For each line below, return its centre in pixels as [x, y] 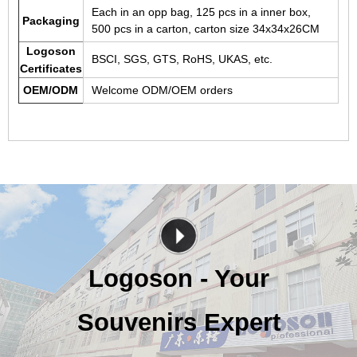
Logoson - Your [178, 279]
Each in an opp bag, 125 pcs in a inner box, [201, 12]
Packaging [51, 20]
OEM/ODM [51, 90]
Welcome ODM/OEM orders [162, 90]
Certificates [51, 68]
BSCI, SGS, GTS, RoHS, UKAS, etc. [182, 59]
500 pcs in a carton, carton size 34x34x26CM [205, 28]
